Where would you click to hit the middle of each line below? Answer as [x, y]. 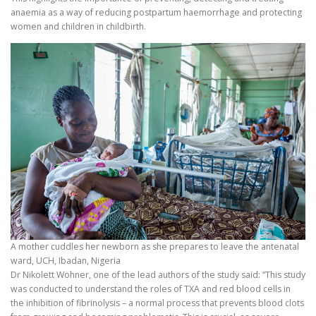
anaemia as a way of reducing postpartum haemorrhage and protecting [156, 13]
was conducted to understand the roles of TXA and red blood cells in [151, 288]
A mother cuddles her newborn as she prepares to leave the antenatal [155, 246]
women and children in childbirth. [80, 27]
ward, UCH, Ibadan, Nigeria [66, 260]
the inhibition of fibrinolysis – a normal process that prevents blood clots [157, 303]
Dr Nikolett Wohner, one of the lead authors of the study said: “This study [158, 274]
